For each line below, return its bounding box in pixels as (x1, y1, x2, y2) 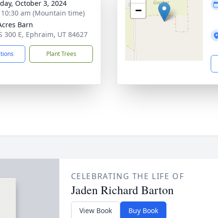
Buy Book (128, 206, 158, 215)
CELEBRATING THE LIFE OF (71, 171, 184, 182)
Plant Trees (46, 50, 76, 58)
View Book (79, 206, 112, 215)
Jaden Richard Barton (71, 182, 174, 198)
